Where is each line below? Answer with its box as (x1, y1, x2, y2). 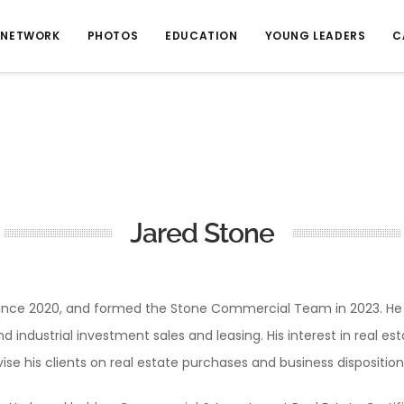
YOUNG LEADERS (264, 28, 366, 43)
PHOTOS (87, 28, 139, 43)
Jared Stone (129, 217, 275, 249)
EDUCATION (165, 28, 238, 43)
